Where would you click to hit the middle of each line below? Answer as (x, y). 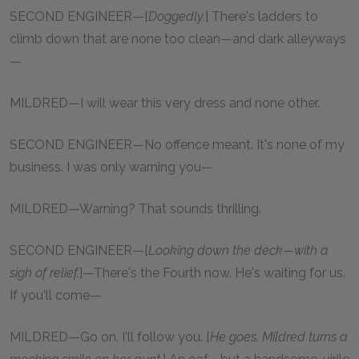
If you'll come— (56, 295)
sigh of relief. (44, 272)
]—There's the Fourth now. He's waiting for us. (212, 272)
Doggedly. (177, 16)
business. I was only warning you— (111, 167)
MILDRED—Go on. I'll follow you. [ (110, 337)
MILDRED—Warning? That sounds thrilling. (135, 208)
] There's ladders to (262, 16)
